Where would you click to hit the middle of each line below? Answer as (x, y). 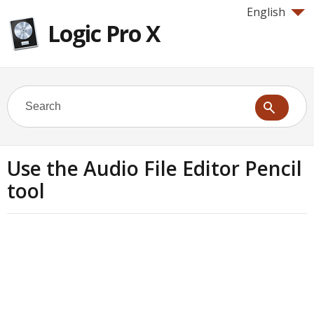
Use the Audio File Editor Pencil (155, 168)
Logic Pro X (104, 33)
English (266, 12)
